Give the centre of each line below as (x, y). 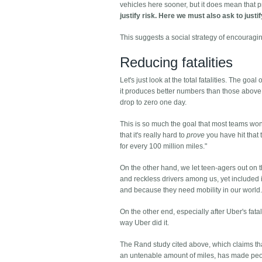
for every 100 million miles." (164, 146)
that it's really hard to (154, 135)
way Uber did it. (145, 223)
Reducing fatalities (177, 63)
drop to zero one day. (154, 103)
